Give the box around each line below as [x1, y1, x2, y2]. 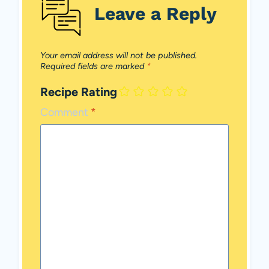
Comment [40, 106, 91, 119]
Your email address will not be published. [40, 49, 197, 61]
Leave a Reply [94, 2, 217, 24]
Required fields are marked [40, 60, 147, 71]
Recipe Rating [40, 85, 117, 100]
